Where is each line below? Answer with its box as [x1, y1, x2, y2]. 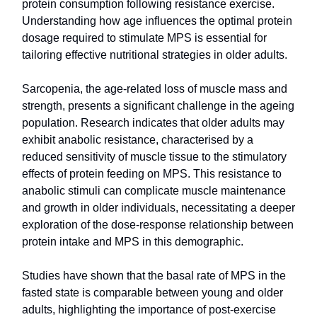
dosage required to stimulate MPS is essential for [22, 32, 267, 45]
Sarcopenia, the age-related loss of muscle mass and [22, 83, 287, 96]
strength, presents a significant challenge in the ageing [22, 100, 294, 113]
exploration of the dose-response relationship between [22, 219, 294, 231]
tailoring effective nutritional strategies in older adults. [22, 49, 287, 62]
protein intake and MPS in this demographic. [22, 236, 243, 248]
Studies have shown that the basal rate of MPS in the [22, 270, 286, 282]
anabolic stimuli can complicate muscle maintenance [22, 185, 286, 197]
